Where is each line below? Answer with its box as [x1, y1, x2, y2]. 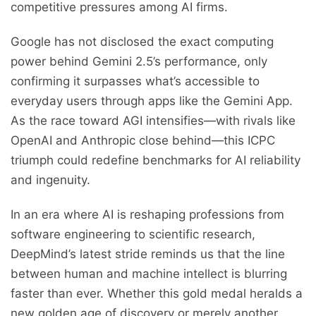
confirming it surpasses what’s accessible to [11, 74, 260, 89]
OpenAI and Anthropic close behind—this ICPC [11, 133, 275, 148]
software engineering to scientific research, [11, 227, 255, 242]
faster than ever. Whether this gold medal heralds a [11, 286, 303, 301]
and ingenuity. [11, 173, 90, 188]
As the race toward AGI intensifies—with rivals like [11, 114, 296, 128]
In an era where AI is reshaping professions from [11, 207, 284, 222]
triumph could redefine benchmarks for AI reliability [11, 153, 300, 168]
